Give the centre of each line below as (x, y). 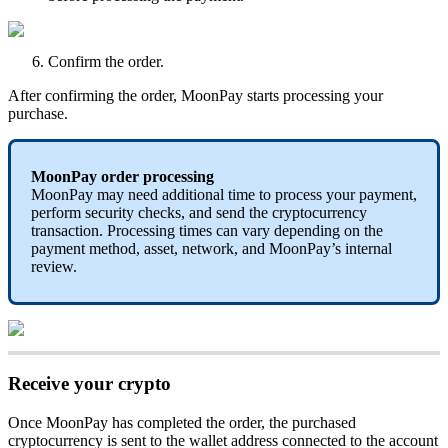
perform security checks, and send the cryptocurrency (199, 213)
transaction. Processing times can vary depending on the (207, 231)
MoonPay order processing (122, 177)
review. (54, 267)
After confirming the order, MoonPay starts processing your (195, 96)
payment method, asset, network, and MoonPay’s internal (211, 249)
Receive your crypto (89, 384)
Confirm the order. (106, 62)
